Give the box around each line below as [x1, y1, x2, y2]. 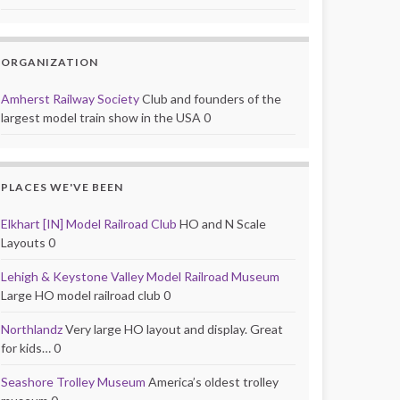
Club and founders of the [139, 90, 281, 106]
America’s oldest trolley [146, 373, 279, 389]
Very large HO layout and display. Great [62, 321, 283, 337]
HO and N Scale [177, 215, 266, 231]
